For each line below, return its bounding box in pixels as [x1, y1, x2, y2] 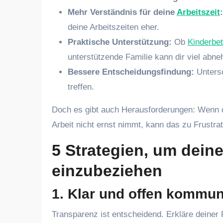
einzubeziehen [52, 162, 162, 180]
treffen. [68, 82, 94, 92]
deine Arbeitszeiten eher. [68, 22, 159, 32]
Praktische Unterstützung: [68, 37, 172, 47]
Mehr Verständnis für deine [68, 7, 177, 17]
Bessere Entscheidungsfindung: [68, 67, 194, 77]
